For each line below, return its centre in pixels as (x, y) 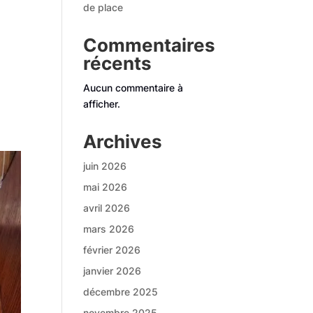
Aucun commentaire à (133, 88)
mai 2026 (105, 187)
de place (103, 7)
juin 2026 (105, 166)
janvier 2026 (112, 271)
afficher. (102, 104)
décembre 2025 (121, 292)
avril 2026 (107, 208)
